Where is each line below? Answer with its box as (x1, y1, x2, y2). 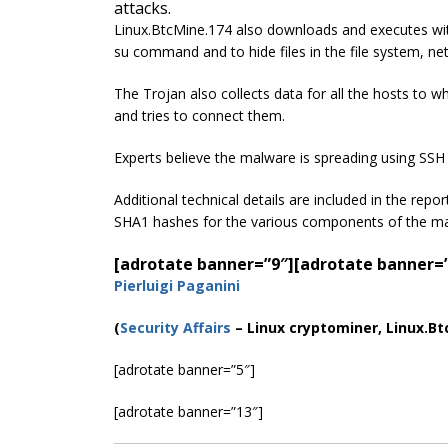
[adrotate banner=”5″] (114, 359, 255, 379)
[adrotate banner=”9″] (114, 252, 294, 275)
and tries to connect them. (114, 105, 285, 125)
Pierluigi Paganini (114, 275, 240, 295)
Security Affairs (120, 317, 231, 337)
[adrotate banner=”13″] (114, 401, 263, 421)
